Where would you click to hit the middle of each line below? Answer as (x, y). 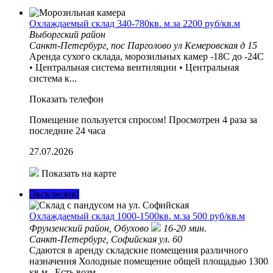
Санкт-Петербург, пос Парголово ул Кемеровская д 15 (143, 45)
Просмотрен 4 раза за (213, 119)
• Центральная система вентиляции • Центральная (134, 67)
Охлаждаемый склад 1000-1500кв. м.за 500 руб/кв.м (137, 216)
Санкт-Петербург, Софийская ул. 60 (106, 239)
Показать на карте (78, 173)
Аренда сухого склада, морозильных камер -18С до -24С (147, 56)
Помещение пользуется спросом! (98, 119)
